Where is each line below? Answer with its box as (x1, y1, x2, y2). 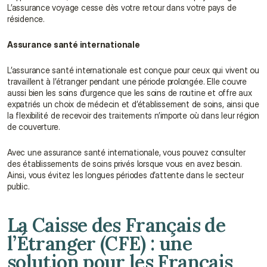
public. (7, 181, 30, 191)
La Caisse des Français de (7, 213, 225, 237)
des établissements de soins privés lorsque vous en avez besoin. (7, 159, 242, 169)
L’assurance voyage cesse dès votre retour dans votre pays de (7, 2, 237, 13)
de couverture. (7, 122, 61, 132)
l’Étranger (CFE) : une (7, 231, 192, 256)
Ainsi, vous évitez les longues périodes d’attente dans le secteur (7, 170, 244, 180)
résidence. (7, 14, 45, 24)
